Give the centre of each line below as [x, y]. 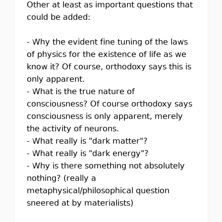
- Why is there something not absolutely [106, 166]
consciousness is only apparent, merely [105, 117]
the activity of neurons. [73, 129]
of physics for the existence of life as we [106, 55]
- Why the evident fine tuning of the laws [107, 43]
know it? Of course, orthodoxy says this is [109, 67]
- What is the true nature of [81, 92]
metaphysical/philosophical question [98, 191]
